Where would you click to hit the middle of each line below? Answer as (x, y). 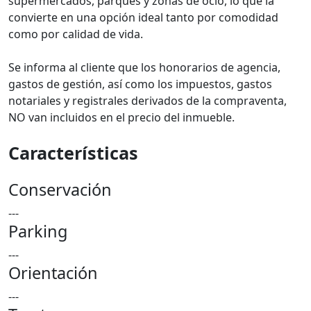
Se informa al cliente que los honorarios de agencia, (144, 67)
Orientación (53, 273)
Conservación (60, 190)
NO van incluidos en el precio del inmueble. (121, 117)
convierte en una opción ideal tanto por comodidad (143, 17)
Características (73, 153)
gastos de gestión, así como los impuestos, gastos (140, 84)
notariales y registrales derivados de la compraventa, (148, 101)
